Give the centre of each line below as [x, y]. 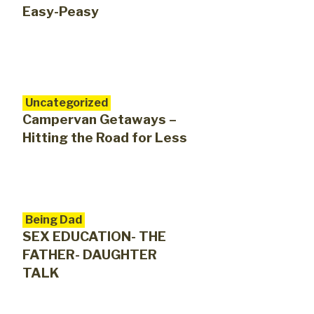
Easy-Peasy [61, 12]
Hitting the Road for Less [105, 138]
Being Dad [54, 220]
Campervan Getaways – [100, 120]
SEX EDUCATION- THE [94, 237]
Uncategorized [67, 103]
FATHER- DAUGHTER [90, 255]
